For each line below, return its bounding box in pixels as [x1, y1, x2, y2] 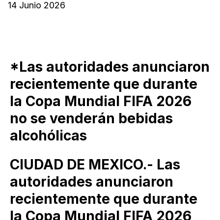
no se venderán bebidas [10, 110, 173, 127]
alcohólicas [10, 127, 87, 144]
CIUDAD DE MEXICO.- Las [10, 156, 180, 173]
